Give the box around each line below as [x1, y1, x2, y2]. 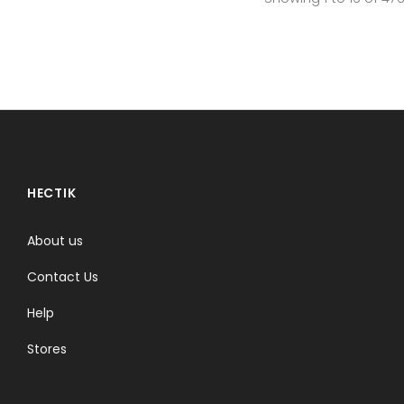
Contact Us [27, 267, 98, 286]
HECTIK [27, 183, 77, 202]
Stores [27, 339, 67, 358]
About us [27, 231, 83, 250]
